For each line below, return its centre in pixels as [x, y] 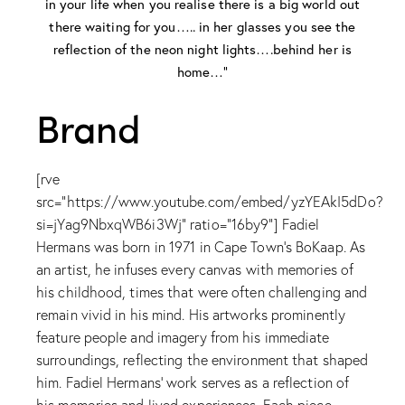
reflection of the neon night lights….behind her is [202, 48]
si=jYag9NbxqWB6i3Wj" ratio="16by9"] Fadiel [178, 224]
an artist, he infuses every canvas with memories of [195, 269]
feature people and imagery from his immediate [183, 337]
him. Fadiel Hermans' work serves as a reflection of [193, 382]
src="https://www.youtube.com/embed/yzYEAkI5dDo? [210, 202]
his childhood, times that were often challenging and [202, 292]
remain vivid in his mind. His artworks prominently [191, 315]
